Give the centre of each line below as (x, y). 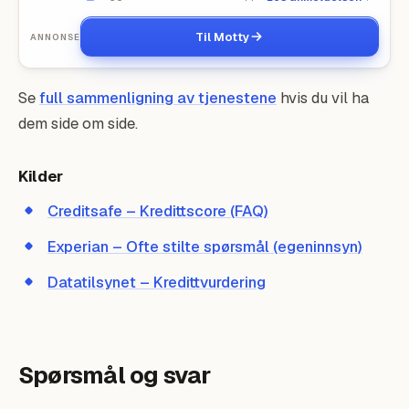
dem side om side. (78, 123)
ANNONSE (56, 37)
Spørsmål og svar (115, 375)
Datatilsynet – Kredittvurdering (157, 282)
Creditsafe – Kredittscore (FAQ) (158, 211)
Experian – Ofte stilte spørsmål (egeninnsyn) (205, 246)
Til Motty (223, 37)
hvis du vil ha (323, 98)
